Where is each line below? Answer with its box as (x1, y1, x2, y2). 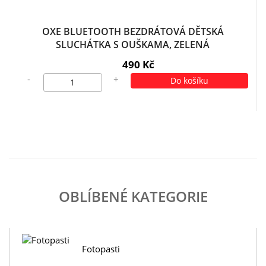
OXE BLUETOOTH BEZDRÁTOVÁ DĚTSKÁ (42, 25, 224, 38)
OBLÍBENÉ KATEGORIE (58, 186, 208, 206)
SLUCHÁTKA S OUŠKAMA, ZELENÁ (56, 38, 210, 51)
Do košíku (170, 75, 208, 86)
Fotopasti (81, 243, 120, 255)
